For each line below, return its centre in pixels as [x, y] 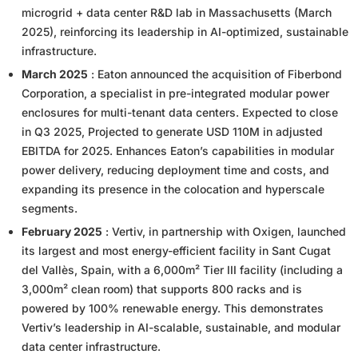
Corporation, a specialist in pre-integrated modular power [175, 93]
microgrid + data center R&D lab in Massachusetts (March [177, 12]
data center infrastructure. [91, 346]
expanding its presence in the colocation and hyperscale [173, 189]
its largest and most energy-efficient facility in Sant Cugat [176, 250]
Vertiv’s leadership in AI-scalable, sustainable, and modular [181, 327]
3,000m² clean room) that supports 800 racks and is [162, 288]
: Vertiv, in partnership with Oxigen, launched [224, 231]
